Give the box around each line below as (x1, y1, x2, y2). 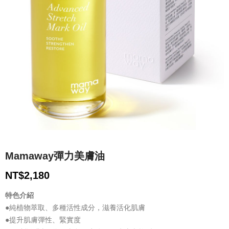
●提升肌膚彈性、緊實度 (5, 216, 81, 224)
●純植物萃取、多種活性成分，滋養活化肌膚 (5, 203, 145, 212)
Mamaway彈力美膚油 (5, 150, 105, 162)
